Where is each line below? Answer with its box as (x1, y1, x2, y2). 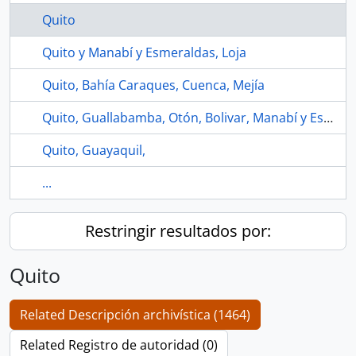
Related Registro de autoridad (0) (20, 336, 218, 354)
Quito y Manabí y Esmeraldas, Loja (42, 44, 246, 61)
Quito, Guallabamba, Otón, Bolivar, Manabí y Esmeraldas (323, 109, 333, 126)
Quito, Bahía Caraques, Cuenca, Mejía (42, 76, 265, 94)
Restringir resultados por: (85, 220, 271, 242)
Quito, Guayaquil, (42, 141, 145, 159)
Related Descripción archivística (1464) (20, 306, 250, 323)
